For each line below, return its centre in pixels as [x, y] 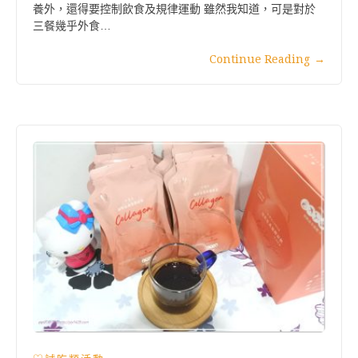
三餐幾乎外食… [72, 25]
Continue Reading [260, 59]
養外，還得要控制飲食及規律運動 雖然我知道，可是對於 [174, 8]
